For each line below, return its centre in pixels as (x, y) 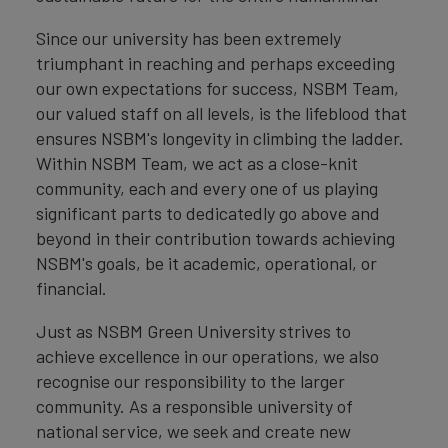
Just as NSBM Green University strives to (193, 330)
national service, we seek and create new (193, 430)
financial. (71, 287)
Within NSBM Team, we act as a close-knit (197, 162)
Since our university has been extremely (188, 37)
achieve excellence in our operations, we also (207, 355)
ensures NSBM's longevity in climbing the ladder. (220, 137)
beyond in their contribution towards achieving (215, 237)
